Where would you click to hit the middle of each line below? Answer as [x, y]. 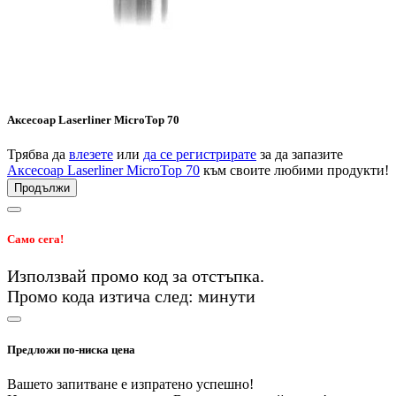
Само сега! [35, 240]
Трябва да [38, 155]
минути [227, 297]
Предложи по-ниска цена [71, 349]
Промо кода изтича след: [103, 297]
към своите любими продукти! [294, 171]
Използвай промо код [90, 276]
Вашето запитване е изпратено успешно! [130, 384]
